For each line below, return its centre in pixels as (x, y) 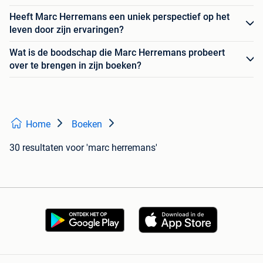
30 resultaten (36, 148)
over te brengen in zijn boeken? (75, 66)
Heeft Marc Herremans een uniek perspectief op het (119, 17)
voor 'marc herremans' (112, 148)
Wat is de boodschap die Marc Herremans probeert (117, 53)
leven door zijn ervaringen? (67, 30)
